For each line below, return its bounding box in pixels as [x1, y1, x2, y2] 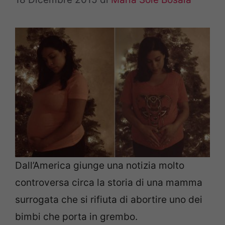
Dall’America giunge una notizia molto [15, 159, 184, 171]
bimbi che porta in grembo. [15, 210, 138, 222]
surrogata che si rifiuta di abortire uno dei [15, 193, 202, 205]
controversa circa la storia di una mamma [15, 176, 202, 188]
